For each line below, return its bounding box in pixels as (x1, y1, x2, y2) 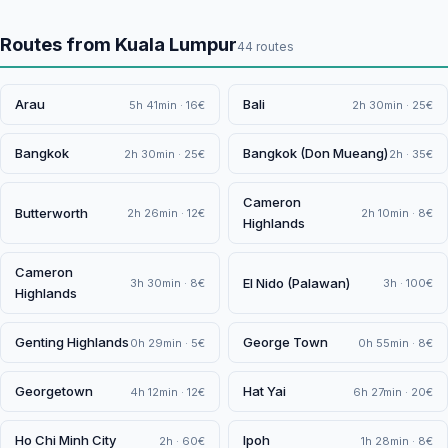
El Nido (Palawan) (243, 274, 350, 291)
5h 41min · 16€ (129, 97, 205, 112)
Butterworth (15, 204, 88, 221)
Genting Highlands (15, 334, 129, 350)
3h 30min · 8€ (130, 276, 205, 290)
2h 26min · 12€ (127, 206, 205, 220)
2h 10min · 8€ (361, 206, 433, 220)
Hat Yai (243, 383, 286, 399)
